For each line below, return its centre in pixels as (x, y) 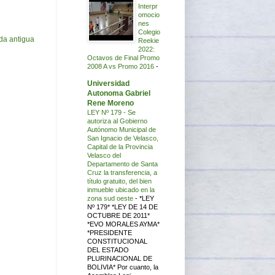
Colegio (149, 32)
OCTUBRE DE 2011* (118, 216)
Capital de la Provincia (120, 147)
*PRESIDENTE (110, 233)
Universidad (108, 84)
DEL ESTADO (108, 250)
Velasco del (104, 156)
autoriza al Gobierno (117, 121)
